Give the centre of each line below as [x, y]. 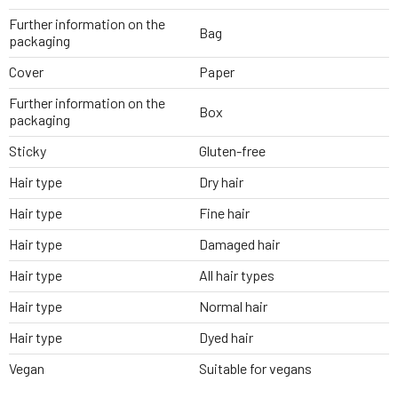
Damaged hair [239, 244]
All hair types [237, 275]
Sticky [28, 151]
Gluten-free [232, 151]
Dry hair [221, 182]
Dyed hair [226, 338]
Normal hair [233, 306]
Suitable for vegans [255, 369]
